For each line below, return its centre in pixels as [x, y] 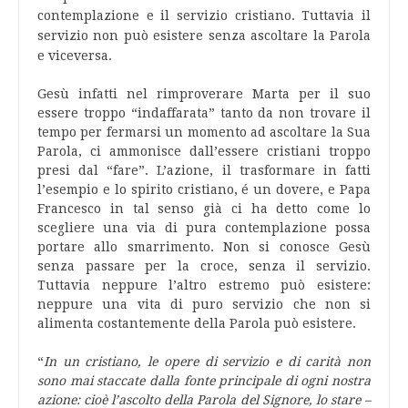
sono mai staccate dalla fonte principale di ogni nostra [204, 381]
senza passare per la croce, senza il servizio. [204, 266]
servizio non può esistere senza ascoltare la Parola [204, 36]
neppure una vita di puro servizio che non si [204, 304]
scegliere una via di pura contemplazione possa [204, 228]
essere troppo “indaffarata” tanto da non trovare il [204, 113]
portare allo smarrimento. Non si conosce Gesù [204, 247]
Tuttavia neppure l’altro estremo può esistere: [204, 285]
